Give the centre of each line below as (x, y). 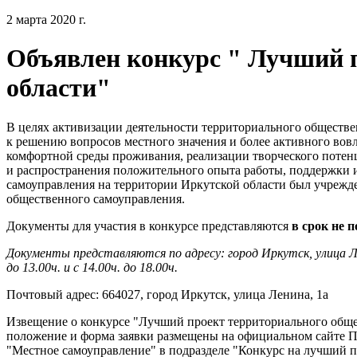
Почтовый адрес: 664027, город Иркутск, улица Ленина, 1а (167, 294)
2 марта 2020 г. (46, 20)
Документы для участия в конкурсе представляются (149, 226)
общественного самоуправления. (96, 198)
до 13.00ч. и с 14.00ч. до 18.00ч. (92, 267)
